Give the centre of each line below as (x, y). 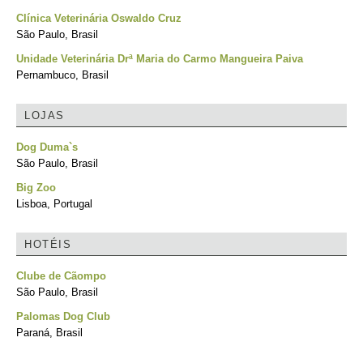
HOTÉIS (48, 244)
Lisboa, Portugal (54, 204)
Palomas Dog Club (63, 316)
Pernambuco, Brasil (62, 75)
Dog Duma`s (47, 147)
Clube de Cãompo (61, 276)
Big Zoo (36, 188)
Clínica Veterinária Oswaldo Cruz (99, 18)
